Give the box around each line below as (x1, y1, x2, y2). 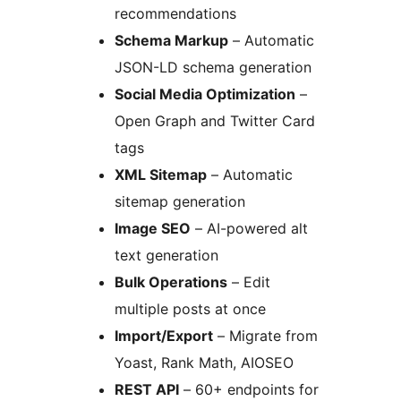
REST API (115, 380, 179, 399)
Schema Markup (115, 31, 228, 50)
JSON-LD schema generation (115, 58, 311, 77)
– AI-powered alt (191, 219, 308, 238)
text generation (115, 246, 218, 265)
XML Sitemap (115, 166, 207, 184)
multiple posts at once (115, 300, 266, 319)
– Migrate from (213, 327, 318, 346)
